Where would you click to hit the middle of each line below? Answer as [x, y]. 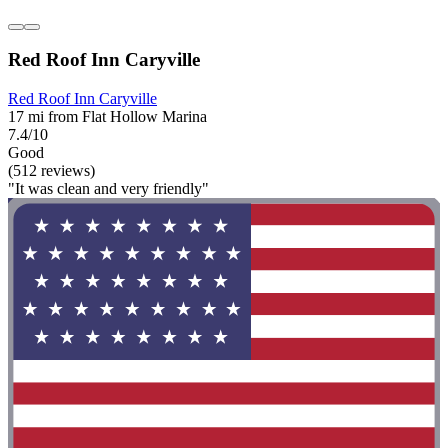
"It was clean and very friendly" [108, 189]
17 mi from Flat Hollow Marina [107, 117]
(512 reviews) [51, 171]
